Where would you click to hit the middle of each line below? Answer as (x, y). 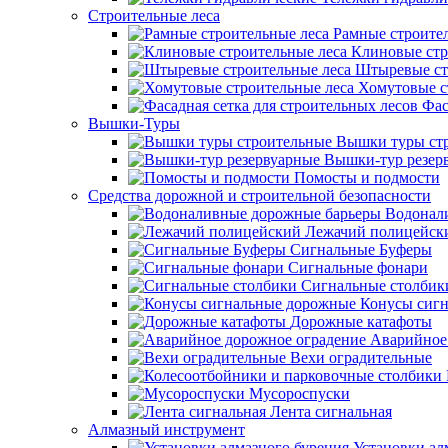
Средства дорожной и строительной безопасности (259, 195)
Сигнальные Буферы (361, 249)
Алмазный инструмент (166, 429)
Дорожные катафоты (361, 321)
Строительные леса (154, 15)
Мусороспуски (299, 393)
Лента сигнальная (331, 411)
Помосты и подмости (367, 177)
